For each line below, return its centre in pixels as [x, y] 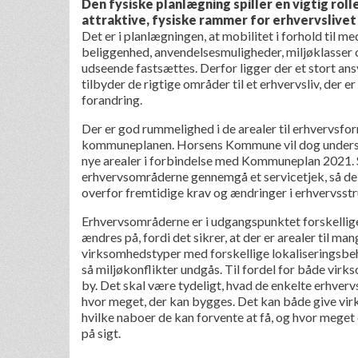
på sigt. [101, 333]
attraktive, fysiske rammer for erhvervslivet [219, 20]
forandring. [112, 100]
